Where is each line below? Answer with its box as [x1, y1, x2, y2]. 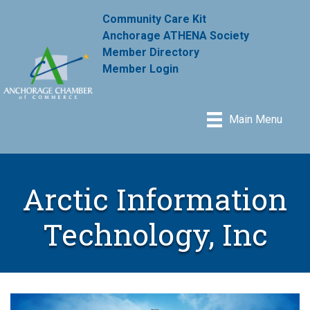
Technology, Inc [42, 214, 268, 254]
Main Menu [229, 113, 283, 127]
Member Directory [102, 45, 200, 59]
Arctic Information [23, 179, 287, 219]
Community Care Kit [102, 12, 207, 26]
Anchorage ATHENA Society [102, 28, 250, 42]
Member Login [102, 62, 179, 75]
